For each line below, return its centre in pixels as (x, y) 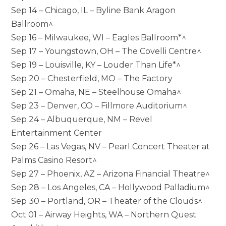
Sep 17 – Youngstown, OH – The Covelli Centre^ (106, 51)
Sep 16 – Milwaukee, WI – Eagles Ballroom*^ (99, 37)
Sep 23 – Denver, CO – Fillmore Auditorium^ (99, 105)
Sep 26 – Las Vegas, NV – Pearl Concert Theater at (111, 146)
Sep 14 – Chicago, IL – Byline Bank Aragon (94, 10)
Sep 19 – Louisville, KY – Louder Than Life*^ (96, 65)
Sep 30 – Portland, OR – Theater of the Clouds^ (107, 201)
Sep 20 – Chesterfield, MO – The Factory (92, 78)
